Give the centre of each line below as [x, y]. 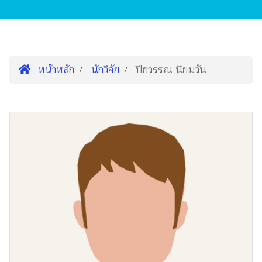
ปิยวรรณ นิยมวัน [171, 70]
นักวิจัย [105, 70]
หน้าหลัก [54, 70]
